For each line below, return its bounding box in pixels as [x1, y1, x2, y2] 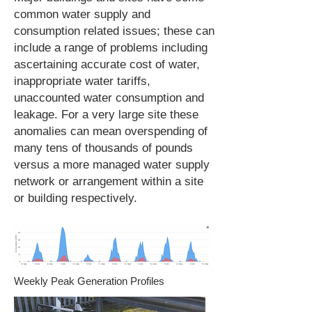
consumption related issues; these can [14, 24, 214, 38]
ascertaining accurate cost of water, [14, 58, 200, 71]
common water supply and [14, 8, 150, 21]
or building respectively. [14, 192, 137, 205]
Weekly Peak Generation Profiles [14, 275, 164, 287]
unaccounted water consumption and [14, 91, 204, 104]
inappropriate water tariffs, [14, 75, 150, 88]
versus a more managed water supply [14, 158, 210, 171]
